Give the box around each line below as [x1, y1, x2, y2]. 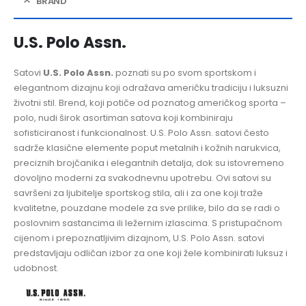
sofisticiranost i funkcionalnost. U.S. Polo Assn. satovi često [14, 126, 269, 140]
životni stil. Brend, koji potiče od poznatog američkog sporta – [14, 96, 286, 110]
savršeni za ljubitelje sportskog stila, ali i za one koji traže [14, 186, 263, 200]
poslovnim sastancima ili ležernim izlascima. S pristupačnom [14, 217, 282, 230]
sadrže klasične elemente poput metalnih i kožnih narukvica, [14, 141, 281, 155]
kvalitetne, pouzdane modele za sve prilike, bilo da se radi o [14, 201, 280, 215]
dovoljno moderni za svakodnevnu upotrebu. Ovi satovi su [14, 171, 271, 185]
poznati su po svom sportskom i [113, 66, 256, 80]
